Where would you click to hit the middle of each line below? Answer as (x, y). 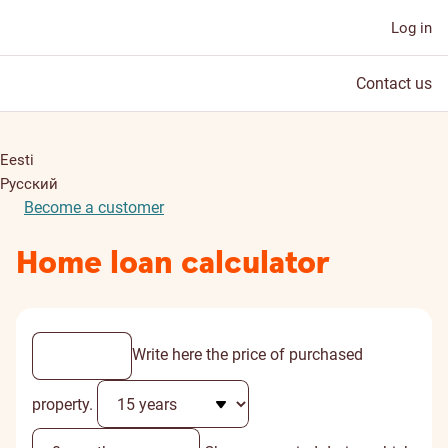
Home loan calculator (173, 263)
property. (62, 404)
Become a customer (94, 207)
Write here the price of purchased (247, 355)
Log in (411, 28)
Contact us (394, 83)
